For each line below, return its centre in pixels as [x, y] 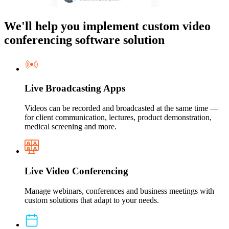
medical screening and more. [71, 127]
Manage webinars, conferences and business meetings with [119, 191]
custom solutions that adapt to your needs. [92, 200]
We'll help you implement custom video [107, 26]
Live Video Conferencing [76, 171]
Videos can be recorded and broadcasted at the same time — [121, 108]
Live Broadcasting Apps [75, 88]
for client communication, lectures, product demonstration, [118, 118]
